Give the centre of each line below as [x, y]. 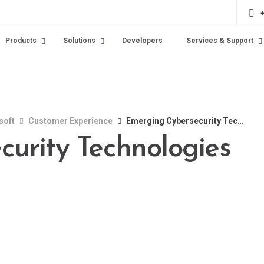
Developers [142, 41]
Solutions [79, 41]
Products [21, 41]
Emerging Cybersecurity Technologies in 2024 [182, 121]
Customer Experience [70, 121]
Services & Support [220, 41]
